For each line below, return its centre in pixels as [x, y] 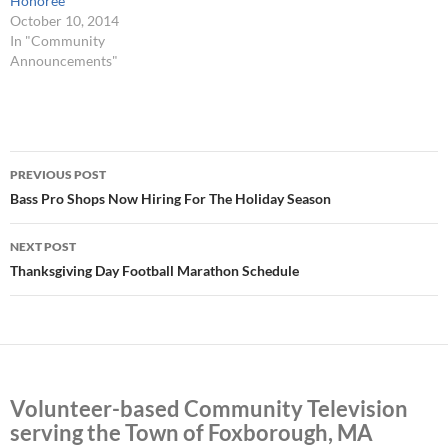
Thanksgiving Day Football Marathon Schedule [154, 271]
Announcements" [64, 61]
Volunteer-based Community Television [209, 409]
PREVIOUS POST [58, 175]
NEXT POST [43, 247]
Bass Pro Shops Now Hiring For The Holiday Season [170, 199]
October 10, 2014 [64, 21]
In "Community [57, 41]
